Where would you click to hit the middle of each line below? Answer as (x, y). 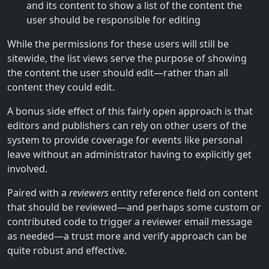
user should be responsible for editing (113, 20)
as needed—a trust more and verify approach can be (127, 236)
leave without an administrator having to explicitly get (129, 154)
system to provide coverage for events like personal (125, 140)
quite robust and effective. (67, 250)
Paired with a (38, 192)
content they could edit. (61, 87)
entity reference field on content (183, 192)
